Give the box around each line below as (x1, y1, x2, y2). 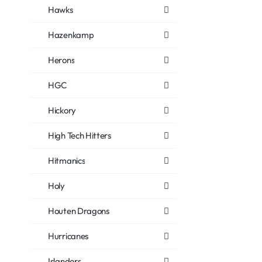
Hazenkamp (48, 29, 94, 40)
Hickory (48, 105, 76, 116)
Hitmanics (48, 155, 85, 166)
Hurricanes (48, 230, 88, 242)
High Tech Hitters (48, 130, 111, 141)
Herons (48, 54, 75, 65)
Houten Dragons (48, 205, 109, 216)
